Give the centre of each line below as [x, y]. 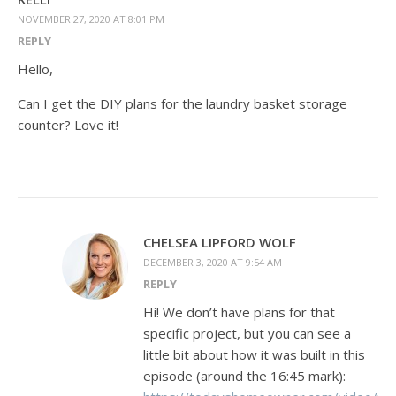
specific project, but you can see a [247, 334]
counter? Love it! [68, 125]
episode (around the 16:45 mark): [244, 376]
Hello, [35, 69]
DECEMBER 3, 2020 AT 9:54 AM [213, 263]
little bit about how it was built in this [254, 355]
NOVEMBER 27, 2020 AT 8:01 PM [91, 19]
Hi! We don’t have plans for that [239, 312]
